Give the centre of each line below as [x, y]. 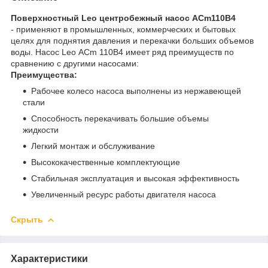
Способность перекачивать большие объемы [120, 118]
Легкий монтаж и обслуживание [93, 146]
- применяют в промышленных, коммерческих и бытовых [123, 29]
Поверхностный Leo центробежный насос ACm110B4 [123, 18]
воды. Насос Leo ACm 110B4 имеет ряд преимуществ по [122, 52]
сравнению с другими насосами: [75, 63]
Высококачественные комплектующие [106, 162]
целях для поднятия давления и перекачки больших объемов [132, 40]
